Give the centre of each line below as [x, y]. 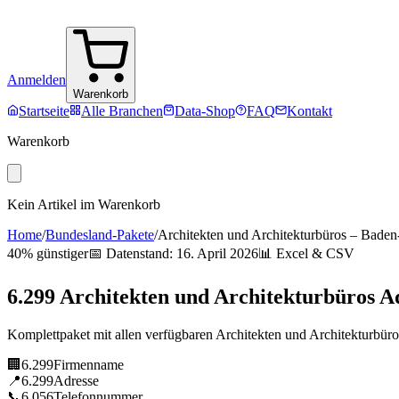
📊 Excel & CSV [306, 253]
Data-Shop [205, 111]
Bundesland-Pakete [100, 235]
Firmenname [89, 364]
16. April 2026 [217, 253]
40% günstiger [48, 253]
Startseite [44, 111]
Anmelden [37, 80]
